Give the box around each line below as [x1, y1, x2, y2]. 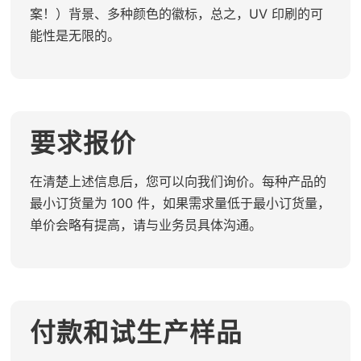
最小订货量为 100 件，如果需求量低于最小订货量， [29, 194, 330, 211]
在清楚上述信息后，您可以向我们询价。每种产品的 [29, 172, 326, 189]
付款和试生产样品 [29, 317, 243, 350]
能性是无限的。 [29, 27, 120, 44]
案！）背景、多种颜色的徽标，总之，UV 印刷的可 [29, 5, 323, 22]
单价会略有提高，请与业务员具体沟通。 [29, 216, 262, 233]
